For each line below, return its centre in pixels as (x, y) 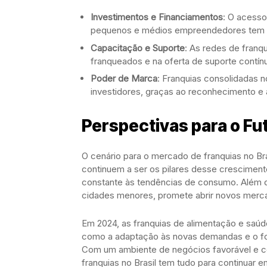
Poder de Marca (124, 78)
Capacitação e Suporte (138, 48)
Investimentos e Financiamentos (157, 17)
